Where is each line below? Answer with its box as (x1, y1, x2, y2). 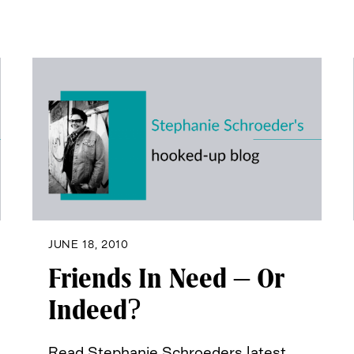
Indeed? (48, 295, 141, 327)
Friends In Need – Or (48, 263, 284, 296)
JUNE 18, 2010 (48, 238, 129, 251)
